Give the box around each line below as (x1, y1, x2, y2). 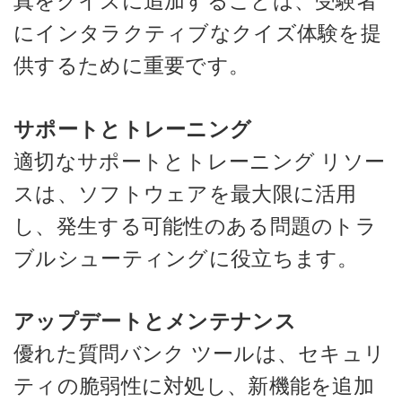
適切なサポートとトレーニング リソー (13, 148, 386, 174)
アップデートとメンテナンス (13, 309, 296, 334)
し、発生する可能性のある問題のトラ (13, 213, 378, 239)
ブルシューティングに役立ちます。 (13, 245, 359, 271)
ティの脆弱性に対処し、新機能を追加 (13, 373, 375, 398)
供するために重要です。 (13, 53, 250, 78)
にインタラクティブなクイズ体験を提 (13, 21, 382, 46)
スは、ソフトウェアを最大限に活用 (13, 180, 357, 206)
